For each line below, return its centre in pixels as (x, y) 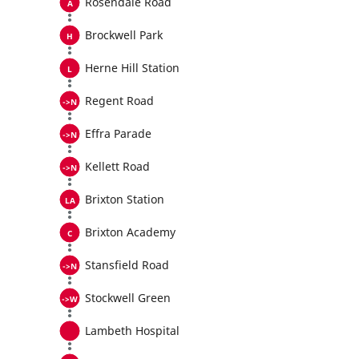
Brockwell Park (124, 35)
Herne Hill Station (132, 68)
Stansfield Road (127, 265)
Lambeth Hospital (132, 331)
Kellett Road (117, 166)
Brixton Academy (130, 232)
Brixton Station (125, 199)
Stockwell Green (128, 298)
